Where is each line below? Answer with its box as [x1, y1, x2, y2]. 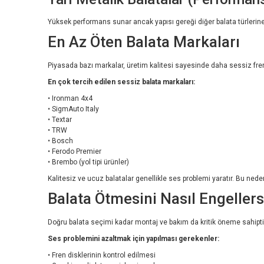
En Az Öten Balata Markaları [48, 32, 240, 51]
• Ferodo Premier [48, 147, 101, 156]
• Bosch [48, 136, 73, 145]
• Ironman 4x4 [48, 94, 93, 103]
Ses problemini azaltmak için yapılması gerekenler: [48, 234, 219, 243]
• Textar [48, 115, 72, 124]
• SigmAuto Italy [48, 104, 99, 113]
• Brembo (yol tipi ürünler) [48, 157, 129, 166]
